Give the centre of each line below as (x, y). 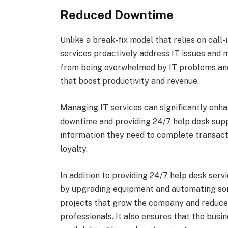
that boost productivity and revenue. (129, 81)
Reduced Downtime (117, 15)
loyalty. (74, 149)
